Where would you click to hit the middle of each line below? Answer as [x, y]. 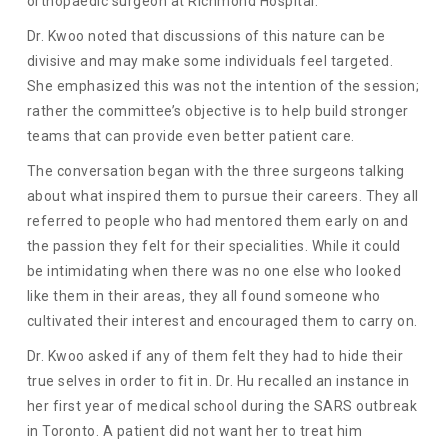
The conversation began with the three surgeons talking [215, 171]
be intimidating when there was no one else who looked [214, 271]
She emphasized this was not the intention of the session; [223, 86]
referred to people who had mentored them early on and [217, 221]
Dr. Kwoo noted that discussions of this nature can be [206, 36]
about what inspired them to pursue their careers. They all [222, 196]
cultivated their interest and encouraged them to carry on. [222, 321]
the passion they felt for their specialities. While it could [213, 246]
